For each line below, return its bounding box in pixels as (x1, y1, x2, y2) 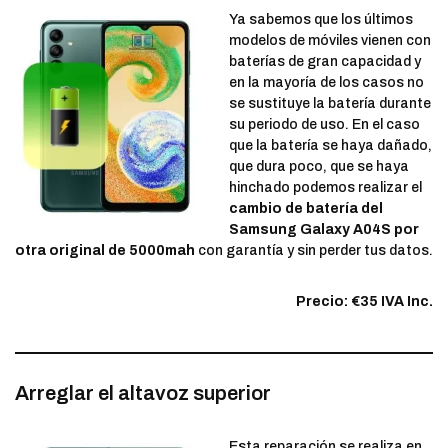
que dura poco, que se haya (229, 159, 409, 175)
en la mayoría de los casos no (229, 75, 424, 91)
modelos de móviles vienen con (229, 33, 431, 49)
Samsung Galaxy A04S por (229, 222, 419, 238)
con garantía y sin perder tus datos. (195, 243, 433, 259)
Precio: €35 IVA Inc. (296, 294, 433, 310)
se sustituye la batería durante (229, 96, 431, 112)
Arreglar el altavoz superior (15, 382, 271, 405)
